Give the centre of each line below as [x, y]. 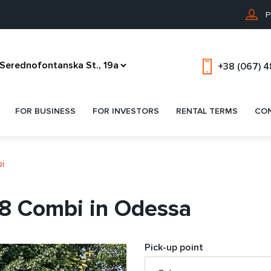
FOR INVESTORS [126, 111]
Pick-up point [174, 247]
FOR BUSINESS [45, 111]
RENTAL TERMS [207, 111]
